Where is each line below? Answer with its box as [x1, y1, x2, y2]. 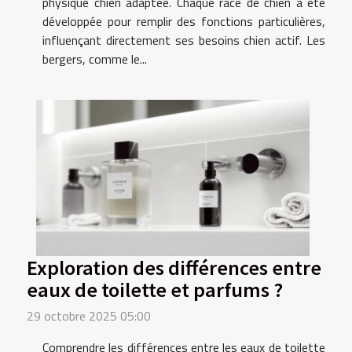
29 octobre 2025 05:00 [27, 306, 151, 325]
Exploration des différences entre [27, 253, 321, 280]
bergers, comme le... [42, 49, 147, 68]
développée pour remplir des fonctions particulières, [42, 11, 325, 31]
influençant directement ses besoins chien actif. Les [42, 30, 325, 49]
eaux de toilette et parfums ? [27, 275, 283, 302]
